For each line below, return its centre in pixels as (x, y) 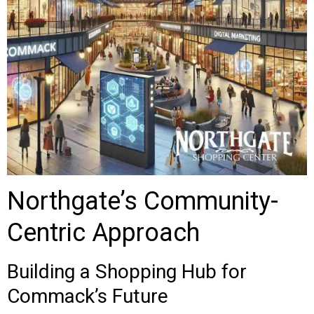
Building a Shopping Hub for (127, 272)
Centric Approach (103, 233)
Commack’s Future (88, 296)
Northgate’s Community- (143, 201)
